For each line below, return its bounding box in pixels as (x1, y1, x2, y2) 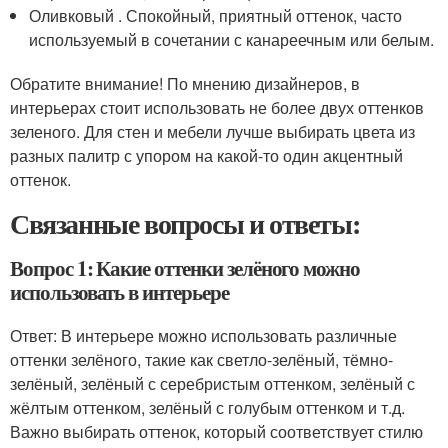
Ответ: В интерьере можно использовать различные (10, 324, 397, 347)
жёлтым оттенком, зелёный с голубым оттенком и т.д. (10, 396, 405, 419)
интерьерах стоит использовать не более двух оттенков (10, 96, 424, 119)
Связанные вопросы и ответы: (10, 203, 360, 244)
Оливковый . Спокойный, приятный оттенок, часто (29, 4, 403, 27)
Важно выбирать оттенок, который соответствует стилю (10, 420, 423, 443)
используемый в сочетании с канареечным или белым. (29, 28, 435, 51)
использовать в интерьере (10, 277, 229, 307)
